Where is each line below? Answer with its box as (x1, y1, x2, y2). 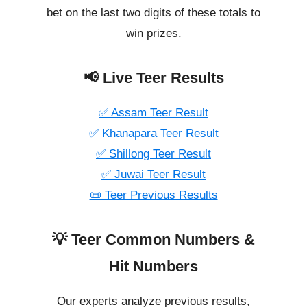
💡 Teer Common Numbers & (52, 231, 255, 249)
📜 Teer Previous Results (89, 188, 218, 202)
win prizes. (125, 27, 182, 40)
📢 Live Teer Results (83, 69, 224, 87)
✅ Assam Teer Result (99, 106, 208, 120)
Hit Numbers (109, 258, 198, 275)
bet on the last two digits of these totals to (47, 6, 260, 20)
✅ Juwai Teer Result (101, 168, 206, 182)
